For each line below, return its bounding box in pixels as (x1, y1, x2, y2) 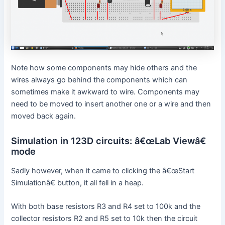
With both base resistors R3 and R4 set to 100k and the (11, 201, 201, 211)
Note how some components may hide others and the (11, 63, 197, 72)
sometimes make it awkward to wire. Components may (11, 87, 200, 96)
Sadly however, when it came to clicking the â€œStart (11, 166, 195, 175)
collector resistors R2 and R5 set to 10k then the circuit (11, 213, 198, 223)
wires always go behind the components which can (11, 75, 188, 84)
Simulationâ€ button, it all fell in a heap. (11, 178, 144, 187)
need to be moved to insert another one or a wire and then (11, 99, 211, 108)
